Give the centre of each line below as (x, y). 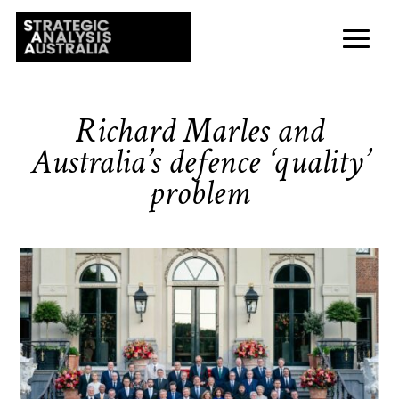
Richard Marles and (199, 131)
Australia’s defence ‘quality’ (199, 162)
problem (199, 193)
